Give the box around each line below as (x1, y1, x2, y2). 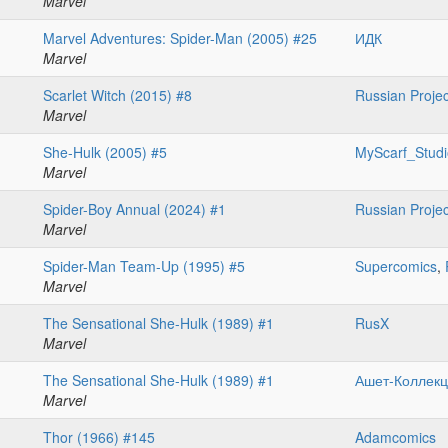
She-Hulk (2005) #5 (43, 142, 167, 163)
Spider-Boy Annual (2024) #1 (43, 199, 226, 220)
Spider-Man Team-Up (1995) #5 (43, 256, 245, 277)
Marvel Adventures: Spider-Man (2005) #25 (43, 28, 317, 49)
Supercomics (355, 256, 437, 277)
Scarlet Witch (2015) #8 (43, 85, 192, 106)
